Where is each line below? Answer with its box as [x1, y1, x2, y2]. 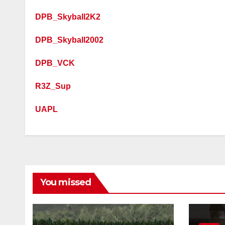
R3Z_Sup [35, 82, 71, 90]
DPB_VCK [35, 59, 75, 67]
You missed [40, 177, 91, 188]
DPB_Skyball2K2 [35, 13, 100, 21]
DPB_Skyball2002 [35, 36, 103, 44]
